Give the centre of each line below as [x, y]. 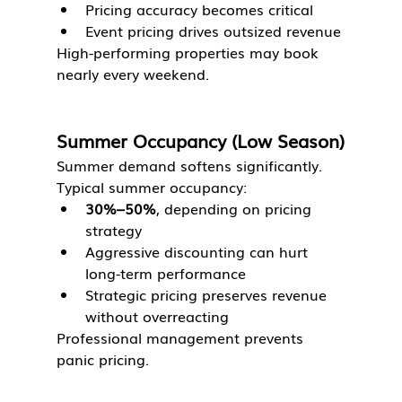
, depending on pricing [236, 209]
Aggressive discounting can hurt [198, 252]
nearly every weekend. [132, 74]
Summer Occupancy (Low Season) [200, 140]
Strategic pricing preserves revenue [208, 295]
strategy [113, 230]
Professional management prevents [182, 338]
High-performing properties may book [189, 52]
